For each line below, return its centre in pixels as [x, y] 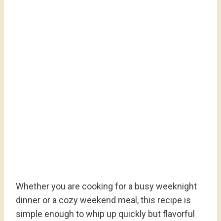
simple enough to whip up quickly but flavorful [105, 214]
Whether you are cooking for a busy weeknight [106, 186]
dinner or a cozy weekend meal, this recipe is [103, 200]
